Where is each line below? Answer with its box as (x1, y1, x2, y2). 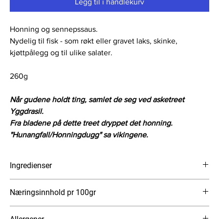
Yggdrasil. (10, 107, 44, 115)
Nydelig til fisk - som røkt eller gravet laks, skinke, (10, 37, 177, 45)
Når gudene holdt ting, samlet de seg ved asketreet (10, 95, 184, 104)
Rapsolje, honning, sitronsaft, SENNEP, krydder (10, 180, 151, 188)
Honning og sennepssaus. (10, 25, 98, 33)
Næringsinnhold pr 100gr (10, 188, 96, 197)
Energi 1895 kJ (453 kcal (10, 207, 83, 215)
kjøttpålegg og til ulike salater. (10, 48, 112, 57)
